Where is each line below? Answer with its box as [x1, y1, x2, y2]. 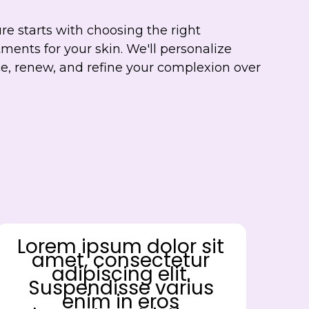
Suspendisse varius [28, 274, 214, 301]
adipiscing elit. [51, 260, 190, 288]
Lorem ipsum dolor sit [17, 232, 225, 260]
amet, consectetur [32, 246, 210, 274]
